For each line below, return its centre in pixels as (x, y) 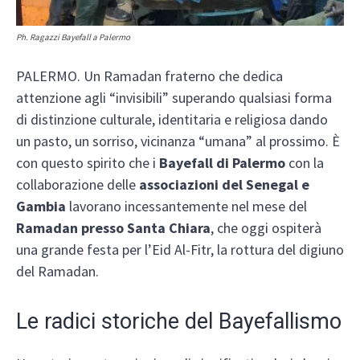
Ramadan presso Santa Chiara (113, 228)
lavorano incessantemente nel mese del (188, 207)
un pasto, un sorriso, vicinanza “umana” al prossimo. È (178, 141)
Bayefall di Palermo (222, 163)
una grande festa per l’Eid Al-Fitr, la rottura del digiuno (180, 250)
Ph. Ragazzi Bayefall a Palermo (73, 37)
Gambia (43, 207)
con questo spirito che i (88, 163)
